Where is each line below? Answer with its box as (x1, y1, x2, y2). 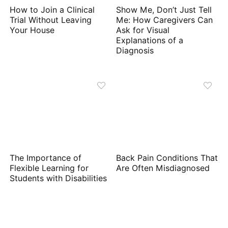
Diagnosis (116, 46, 154, 56)
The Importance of (10, 153, 82, 163)
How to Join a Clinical (10, 5, 95, 15)
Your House (10, 25, 55, 36)
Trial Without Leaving (10, 15, 92, 25)
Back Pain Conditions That (116, 153, 218, 163)
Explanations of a (116, 36, 184, 46)
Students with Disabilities (10, 174, 110, 184)
